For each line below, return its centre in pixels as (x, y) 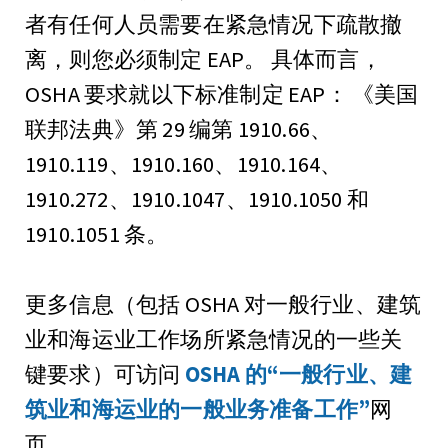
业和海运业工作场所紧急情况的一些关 (214, 338)
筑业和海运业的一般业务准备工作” (198, 408)
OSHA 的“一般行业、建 (298, 373)
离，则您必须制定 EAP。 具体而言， (203, 58)
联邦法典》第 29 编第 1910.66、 (179, 128)
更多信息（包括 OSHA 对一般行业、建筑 (223, 303)
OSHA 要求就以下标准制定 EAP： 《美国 (222, 93)
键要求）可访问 (105, 373)
